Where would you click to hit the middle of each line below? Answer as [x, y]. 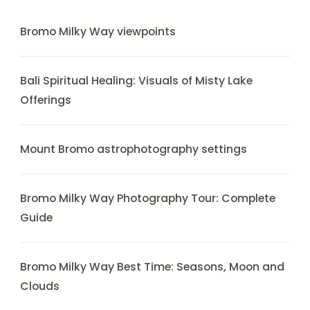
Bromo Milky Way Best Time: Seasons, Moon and [152, 266]
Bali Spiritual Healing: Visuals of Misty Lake [136, 80]
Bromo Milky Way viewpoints [98, 31]
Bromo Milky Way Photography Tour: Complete [148, 198]
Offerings [46, 100]
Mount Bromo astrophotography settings [134, 149]
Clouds [40, 286]
